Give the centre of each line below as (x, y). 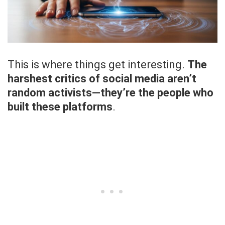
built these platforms (60, 107)
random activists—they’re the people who (110, 93)
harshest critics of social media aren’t (102, 79)
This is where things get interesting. (97, 65)
